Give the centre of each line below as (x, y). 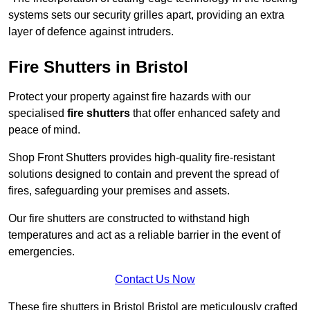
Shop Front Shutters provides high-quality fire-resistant (142, 158)
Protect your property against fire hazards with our (129, 97)
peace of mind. (46, 130)
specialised (38, 113)
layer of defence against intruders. (91, 32)
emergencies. (42, 252)
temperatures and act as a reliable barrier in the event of (144, 235)
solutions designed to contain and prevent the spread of (144, 174)
